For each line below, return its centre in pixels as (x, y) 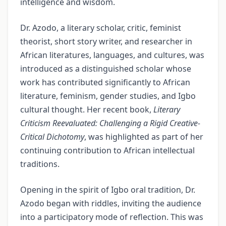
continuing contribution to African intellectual (107, 150)
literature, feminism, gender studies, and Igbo (108, 96)
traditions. (40, 164)
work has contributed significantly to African (105, 82)
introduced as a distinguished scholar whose (106, 68)
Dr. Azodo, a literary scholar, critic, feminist (101, 27)
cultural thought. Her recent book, (87, 109)
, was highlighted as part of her (144, 136)
